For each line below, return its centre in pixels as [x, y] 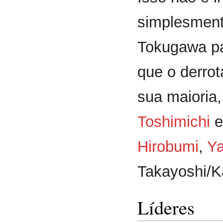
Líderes [166, 208]
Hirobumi [168, 147]
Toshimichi [174, 122]
